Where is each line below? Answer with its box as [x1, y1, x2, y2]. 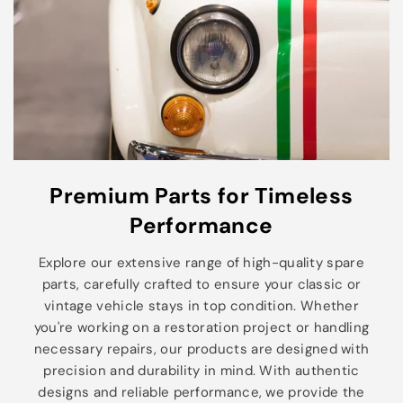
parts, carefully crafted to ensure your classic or [41, 274, 362, 293]
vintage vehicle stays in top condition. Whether [43, 296, 360, 315]
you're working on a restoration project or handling [33, 318, 370, 336]
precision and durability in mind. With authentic [43, 361, 360, 380]
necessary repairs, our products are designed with [33, 339, 370, 358]
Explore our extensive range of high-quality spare [39, 253, 364, 272]
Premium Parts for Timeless [49, 181, 354, 210]
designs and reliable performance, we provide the [38, 382, 365, 401]
